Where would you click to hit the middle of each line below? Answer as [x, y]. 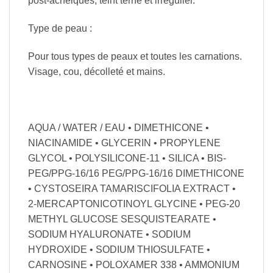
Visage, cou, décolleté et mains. [97, 71]
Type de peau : [60, 29]
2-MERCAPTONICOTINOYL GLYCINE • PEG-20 [134, 204]
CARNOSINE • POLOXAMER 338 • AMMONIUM [134, 264]
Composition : [62, 99]
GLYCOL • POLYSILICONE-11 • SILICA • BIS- [127, 158]
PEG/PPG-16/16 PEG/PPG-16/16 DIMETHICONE [136, 173]
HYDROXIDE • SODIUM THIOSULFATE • [119, 249]
